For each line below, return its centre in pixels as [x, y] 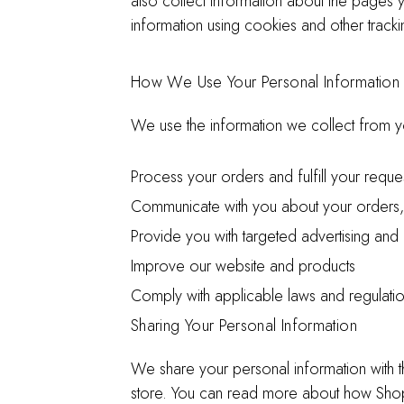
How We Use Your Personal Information [265, 82]
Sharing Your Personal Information [244, 326]
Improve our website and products [243, 266]
